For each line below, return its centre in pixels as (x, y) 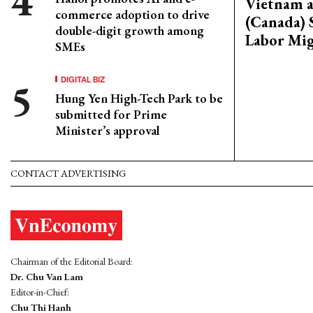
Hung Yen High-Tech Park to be (139, 98)
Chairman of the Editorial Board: (72, 262)
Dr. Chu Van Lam (47, 277)
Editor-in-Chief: (40, 292)
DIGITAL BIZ (83, 79)
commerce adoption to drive (132, 14)
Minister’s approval (108, 130)
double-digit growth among (130, 30)
